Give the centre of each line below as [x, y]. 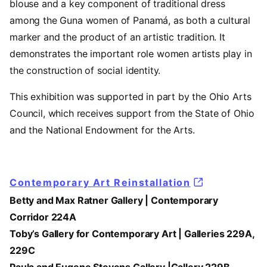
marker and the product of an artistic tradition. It [117, 37]
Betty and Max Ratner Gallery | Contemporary [114, 201]
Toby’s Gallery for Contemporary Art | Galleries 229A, [132, 234]
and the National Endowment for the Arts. [102, 130]
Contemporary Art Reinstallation [100, 183]
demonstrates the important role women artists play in [131, 54]
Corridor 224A [43, 217]
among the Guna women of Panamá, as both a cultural [130, 21]
